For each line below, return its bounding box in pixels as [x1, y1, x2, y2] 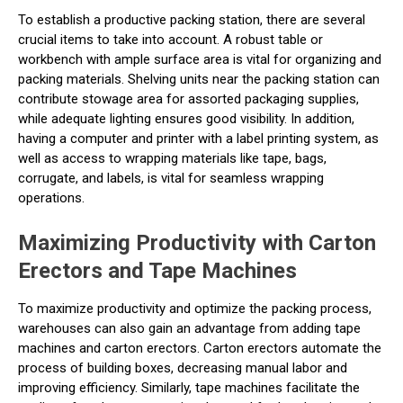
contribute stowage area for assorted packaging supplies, [18, 91, 359, 107]
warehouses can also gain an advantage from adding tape [18, 320, 361, 336]
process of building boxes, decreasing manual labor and [18, 360, 347, 376]
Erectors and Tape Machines [18, 258, 297, 283]
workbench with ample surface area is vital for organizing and [18, 51, 381, 67]
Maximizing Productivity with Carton [18, 230, 376, 255]
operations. [18, 190, 85, 206]
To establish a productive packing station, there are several [18, 12, 365, 28]
